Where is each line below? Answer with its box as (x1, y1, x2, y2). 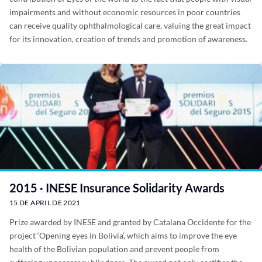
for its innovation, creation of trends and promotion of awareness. (9, 34, 247, 44)
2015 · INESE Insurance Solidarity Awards (9, 181, 225, 195)
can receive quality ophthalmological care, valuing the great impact (9, 20, 251, 30)
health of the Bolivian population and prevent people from (9, 244, 219, 254)
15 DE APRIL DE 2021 (9, 198, 81, 207)
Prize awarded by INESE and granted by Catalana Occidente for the (9, 217, 251, 227)
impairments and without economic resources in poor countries (9, 7, 240, 17)
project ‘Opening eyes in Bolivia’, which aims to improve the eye (9, 230, 237, 240)
